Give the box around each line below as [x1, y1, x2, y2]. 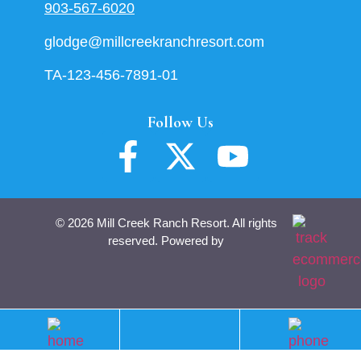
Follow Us [147, 112, 214, 132]
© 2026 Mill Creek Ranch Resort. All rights [55, 215, 277, 230]
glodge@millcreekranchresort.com [44, 33, 264, 50]
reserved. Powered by [108, 233, 225, 247]
